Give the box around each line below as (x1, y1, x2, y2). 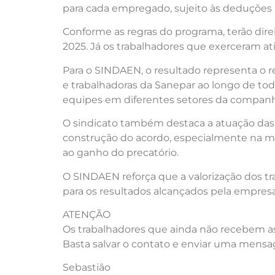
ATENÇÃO (63, 208, 110, 220)
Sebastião (63, 261, 110, 274)
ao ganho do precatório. (63, 147, 179, 159)
